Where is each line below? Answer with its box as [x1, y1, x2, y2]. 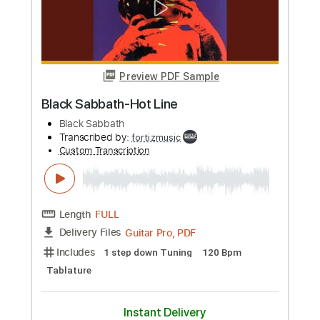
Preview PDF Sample [132, 121, 244, 135]
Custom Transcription [65, 203, 167, 217]
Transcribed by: [65, 188, 146, 203]
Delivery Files [65, 293, 135, 309]
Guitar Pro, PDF [139, 293, 218, 309]
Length [65, 273, 101, 289]
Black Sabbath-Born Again [45, 149, 214, 169]
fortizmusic [146, 189, 201, 202]
